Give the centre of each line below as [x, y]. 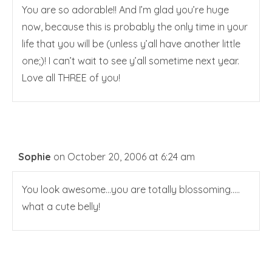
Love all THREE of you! [71, 78]
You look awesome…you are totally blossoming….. [131, 190]
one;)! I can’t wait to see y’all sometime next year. [131, 61]
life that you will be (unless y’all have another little [131, 44]
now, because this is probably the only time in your [135, 27]
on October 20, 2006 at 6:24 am [124, 157]
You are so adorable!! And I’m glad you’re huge [125, 10]
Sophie [35, 157]
